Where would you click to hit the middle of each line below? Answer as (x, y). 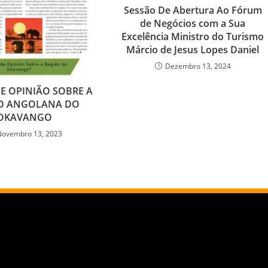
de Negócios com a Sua (193, 24)
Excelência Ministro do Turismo (193, 37)
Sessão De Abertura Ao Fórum (193, 10)
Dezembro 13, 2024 (198, 66)
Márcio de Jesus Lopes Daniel (193, 50)
